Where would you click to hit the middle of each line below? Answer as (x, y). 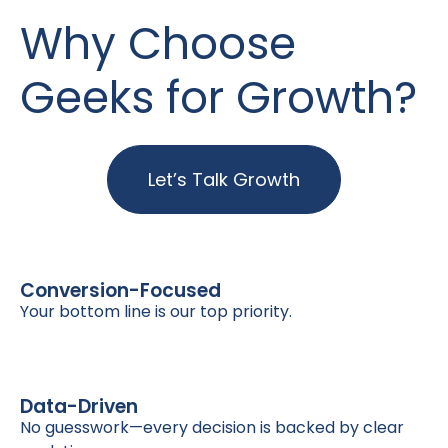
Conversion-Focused (120, 290)
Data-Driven (79, 406)
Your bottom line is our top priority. (156, 311)
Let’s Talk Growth (224, 179)
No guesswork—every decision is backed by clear (212, 427)
